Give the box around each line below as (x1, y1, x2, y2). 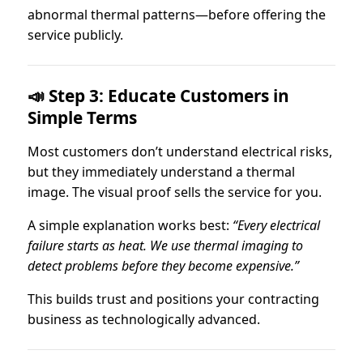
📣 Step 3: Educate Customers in (28, 83, 289, 107)
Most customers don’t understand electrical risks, (28, 142, 332, 160)
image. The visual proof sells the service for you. (28, 182, 322, 201)
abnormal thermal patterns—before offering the (28, 5, 326, 23)
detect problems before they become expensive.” (28, 256, 299, 275)
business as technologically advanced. (28, 310, 260, 328)
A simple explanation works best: (28, 216, 233, 234)
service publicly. (28, 25, 123, 44)
